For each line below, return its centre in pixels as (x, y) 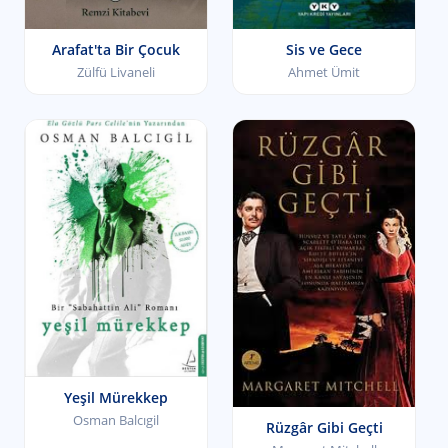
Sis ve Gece (324, 50)
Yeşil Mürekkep (116, 398)
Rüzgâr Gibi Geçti (324, 427)
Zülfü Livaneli (116, 72)
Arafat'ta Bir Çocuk (116, 50)
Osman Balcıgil (116, 420)
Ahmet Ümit (324, 72)
